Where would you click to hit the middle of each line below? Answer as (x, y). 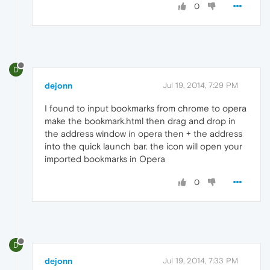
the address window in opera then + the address (143, 133)
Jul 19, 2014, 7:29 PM (200, 85)
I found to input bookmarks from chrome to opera (146, 108)
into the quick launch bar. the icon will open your (143, 146)
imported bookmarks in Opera (105, 159)
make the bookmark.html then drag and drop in (140, 121)
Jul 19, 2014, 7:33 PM (200, 261)
